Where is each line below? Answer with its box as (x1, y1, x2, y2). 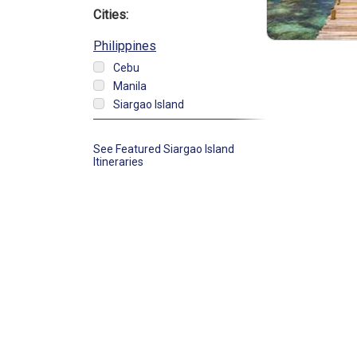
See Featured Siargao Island (93, 143, 234, 155)
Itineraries (93, 155, 143, 168)
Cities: (93, 7, 128, 22)
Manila (113, 80, 147, 92)
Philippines (93, 38, 156, 53)
